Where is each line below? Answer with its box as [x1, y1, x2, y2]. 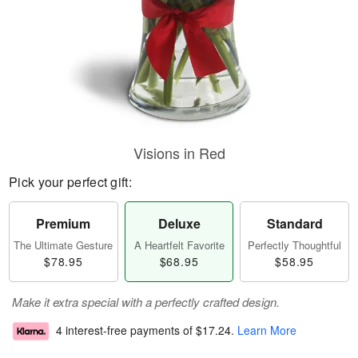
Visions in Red [133, 142, 225, 163]
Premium [36, 214, 91, 233]
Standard [266, 214, 323, 233]
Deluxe [157, 214, 201, 233]
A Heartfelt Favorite [133, 237, 225, 253]
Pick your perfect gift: [9, 173, 132, 191]
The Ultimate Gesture [14, 237, 113, 253]
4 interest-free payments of [56, 322, 196, 339]
